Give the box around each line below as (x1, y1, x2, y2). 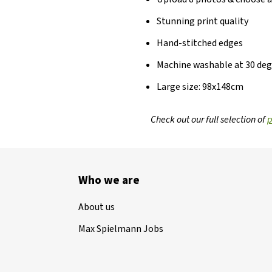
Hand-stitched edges (157, 36, 243, 50)
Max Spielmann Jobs (78, 222, 164, 236)
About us (78, 200, 115, 214)
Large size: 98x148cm (157, 80, 244, 93)
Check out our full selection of (151, 112, 268, 126)
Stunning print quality (157, 14, 249, 28)
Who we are (78, 172, 140, 189)
